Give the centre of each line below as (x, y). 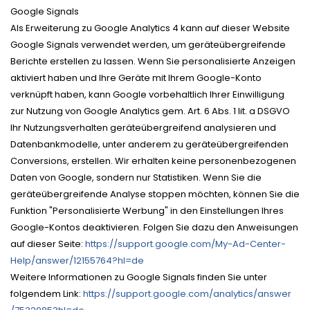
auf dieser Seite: (48, 244)
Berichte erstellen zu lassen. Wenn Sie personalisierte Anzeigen (153, 61)
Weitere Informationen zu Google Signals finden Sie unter (139, 277)
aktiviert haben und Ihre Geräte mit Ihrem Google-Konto (136, 77)
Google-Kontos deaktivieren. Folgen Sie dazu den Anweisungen (154, 227)
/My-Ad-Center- (248, 244)
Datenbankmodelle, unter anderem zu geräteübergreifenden (149, 144)
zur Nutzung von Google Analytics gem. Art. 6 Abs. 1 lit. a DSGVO (150, 111)
